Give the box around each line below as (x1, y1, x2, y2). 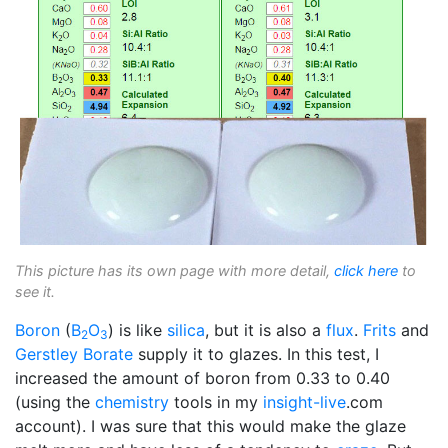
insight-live (263, 392, 346, 413)
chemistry (95, 392, 169, 413)
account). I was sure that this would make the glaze (15, 416, 406, 437)
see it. (15, 283, 55, 301)
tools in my (169, 392, 263, 413)
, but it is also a (205, 320, 326, 341)
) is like (108, 320, 167, 341)
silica (167, 320, 205, 341)
